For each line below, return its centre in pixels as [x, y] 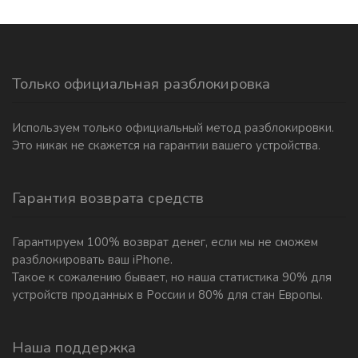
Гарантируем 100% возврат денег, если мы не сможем [165, 242]
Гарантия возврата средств [108, 198]
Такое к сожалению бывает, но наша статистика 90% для [172, 277]
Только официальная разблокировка [141, 84]
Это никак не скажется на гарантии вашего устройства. [166, 145]
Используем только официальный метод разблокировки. [173, 127]
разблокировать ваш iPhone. [92, 259]
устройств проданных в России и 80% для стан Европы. [167, 294]
